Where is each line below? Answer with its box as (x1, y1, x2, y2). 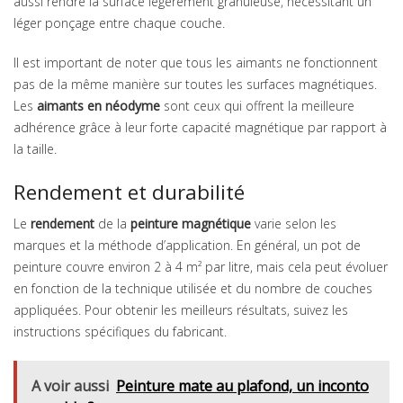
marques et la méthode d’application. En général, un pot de (13, 237, 361, 255)
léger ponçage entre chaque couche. (13, 14, 225, 32)
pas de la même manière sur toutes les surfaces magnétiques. (13, 76, 377, 94)
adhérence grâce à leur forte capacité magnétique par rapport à (13, 119, 387, 137)
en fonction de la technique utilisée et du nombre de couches (13, 280, 372, 298)
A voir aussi (31, 376, 109, 397)
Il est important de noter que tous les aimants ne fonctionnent (13, 54, 378, 72)
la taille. (13, 140, 57, 158)
